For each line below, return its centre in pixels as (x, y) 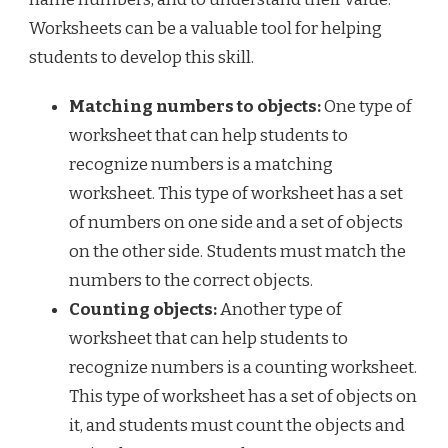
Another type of (279, 309)
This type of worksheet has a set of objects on (243, 396)
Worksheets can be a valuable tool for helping (205, 28)
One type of (366, 106)
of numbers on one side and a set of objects (236, 222)
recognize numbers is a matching (201, 164)
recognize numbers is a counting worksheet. (243, 367)
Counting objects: (143, 309)
